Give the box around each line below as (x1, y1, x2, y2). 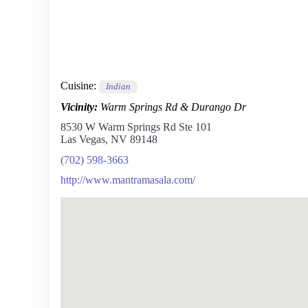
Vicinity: (60, 101, 98, 113)
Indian (106, 82, 131, 92)
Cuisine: (60, 80, 96, 92)
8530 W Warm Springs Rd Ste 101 (60, 121, 212, 133)
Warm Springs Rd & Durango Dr (100, 101, 246, 113)
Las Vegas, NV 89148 (60, 133, 157, 146)
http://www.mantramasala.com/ (60, 173, 195, 186)
